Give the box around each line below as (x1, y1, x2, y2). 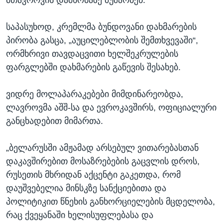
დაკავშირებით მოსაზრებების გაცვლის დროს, (6, 156, 200, 166)
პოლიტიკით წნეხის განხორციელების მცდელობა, (6, 196, 215, 207)
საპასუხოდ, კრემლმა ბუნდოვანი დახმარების (6, 21, 197, 32)
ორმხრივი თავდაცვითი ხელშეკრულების (6, 48, 178, 59)
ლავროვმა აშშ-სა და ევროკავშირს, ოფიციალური (6, 102, 217, 112)
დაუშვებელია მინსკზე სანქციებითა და (6, 183, 166, 193)
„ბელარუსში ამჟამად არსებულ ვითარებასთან (6, 142, 199, 153)
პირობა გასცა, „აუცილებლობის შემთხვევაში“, (6, 35, 198, 45)
